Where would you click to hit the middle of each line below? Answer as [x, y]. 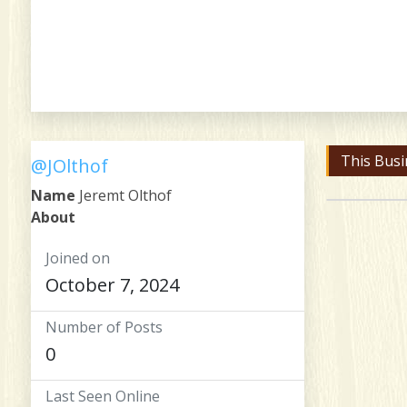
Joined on [78, 258]
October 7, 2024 [112, 284]
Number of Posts [104, 327]
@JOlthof [69, 165]
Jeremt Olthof [124, 195]
